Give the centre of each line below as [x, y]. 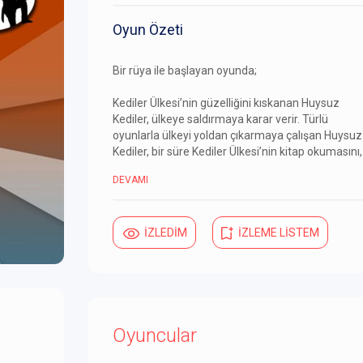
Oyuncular [155, 336]
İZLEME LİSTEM [279, 233]
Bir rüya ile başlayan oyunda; [185, 71]
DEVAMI [130, 180]
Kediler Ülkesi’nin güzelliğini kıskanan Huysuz [226, 103]
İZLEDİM [166, 233]
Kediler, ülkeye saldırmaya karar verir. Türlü [220, 120]
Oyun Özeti [148, 30]
